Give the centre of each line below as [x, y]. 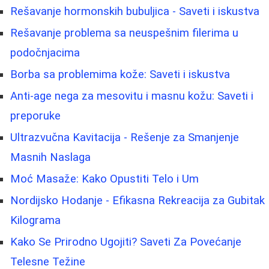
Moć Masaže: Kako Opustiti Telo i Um [104, 179]
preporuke [35, 116]
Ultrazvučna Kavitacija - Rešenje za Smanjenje [125, 138]
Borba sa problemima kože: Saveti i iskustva [120, 75]
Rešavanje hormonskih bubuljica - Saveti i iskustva [135, 12]
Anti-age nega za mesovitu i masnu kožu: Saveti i [132, 96]
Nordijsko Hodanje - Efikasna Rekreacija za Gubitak [138, 201]
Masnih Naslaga [50, 158]
